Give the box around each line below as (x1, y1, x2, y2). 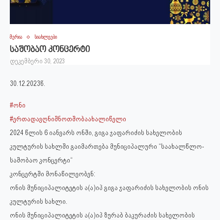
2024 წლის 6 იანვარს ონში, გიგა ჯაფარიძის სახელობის (10, 129, 182, 137)
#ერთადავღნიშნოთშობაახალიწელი (10, 115, 126, 123)
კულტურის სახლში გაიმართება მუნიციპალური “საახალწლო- (10, 142, 204, 151)
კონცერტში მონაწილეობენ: (10, 170, 95, 178)
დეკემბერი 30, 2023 (10, 57, 65, 65)
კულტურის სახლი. (10, 197, 67, 206)
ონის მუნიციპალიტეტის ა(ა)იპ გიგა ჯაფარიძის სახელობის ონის (10, 184, 209, 192)
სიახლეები (34, 34, 57, 41)
